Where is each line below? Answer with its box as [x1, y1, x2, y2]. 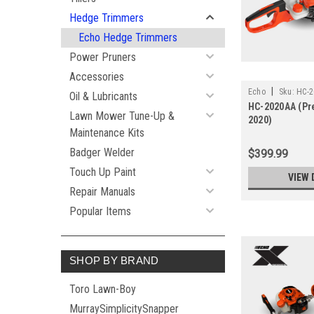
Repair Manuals [69, 185, 135, 198]
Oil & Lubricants [69, 90, 137, 103]
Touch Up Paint [69, 165, 136, 179]
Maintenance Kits [69, 126, 144, 139]
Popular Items [69, 205, 131, 218]
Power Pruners [69, 50, 136, 64]
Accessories [69, 70, 124, 83]
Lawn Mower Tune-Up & [69, 109, 175, 123]
